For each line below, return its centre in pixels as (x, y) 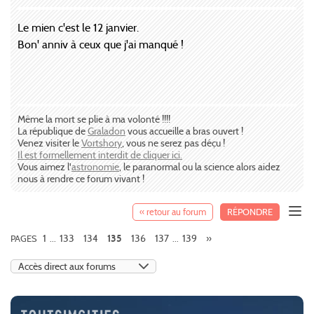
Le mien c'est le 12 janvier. (78, 28)
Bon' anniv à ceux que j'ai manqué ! (101, 45)
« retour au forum (173, 212)
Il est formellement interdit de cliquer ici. (100, 155)
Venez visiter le (49, 143)
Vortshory (102, 143)
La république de (53, 131)
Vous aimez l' (45, 167)
